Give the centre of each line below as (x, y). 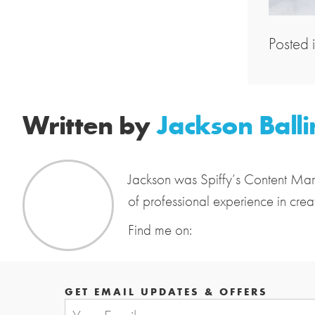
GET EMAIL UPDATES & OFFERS (166, 290)
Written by (89, 124)
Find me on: (160, 230)
